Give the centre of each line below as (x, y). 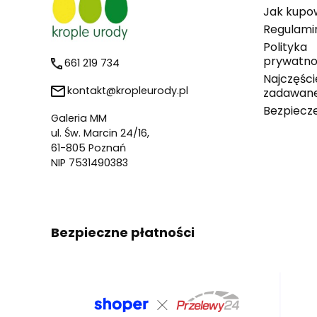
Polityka (285, 47)
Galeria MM (79, 119)
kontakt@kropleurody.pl (128, 91)
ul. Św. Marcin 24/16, (100, 133)
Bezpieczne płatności (123, 233)
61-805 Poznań (88, 148)
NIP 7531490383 (90, 163)
